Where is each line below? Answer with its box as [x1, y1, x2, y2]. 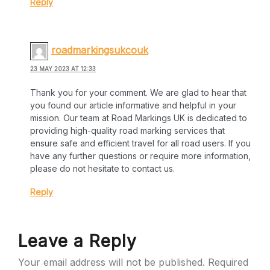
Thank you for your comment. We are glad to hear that [30, 87, 246, 98]
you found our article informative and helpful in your [30, 99, 236, 110]
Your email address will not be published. [18, 256, 205, 268]
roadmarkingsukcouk [51, 44, 148, 57]
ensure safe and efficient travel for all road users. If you [30, 137, 251, 148]
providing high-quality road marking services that [30, 125, 225, 136]
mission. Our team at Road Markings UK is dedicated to [30, 112, 247, 123]
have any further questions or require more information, [30, 150, 251, 161]
